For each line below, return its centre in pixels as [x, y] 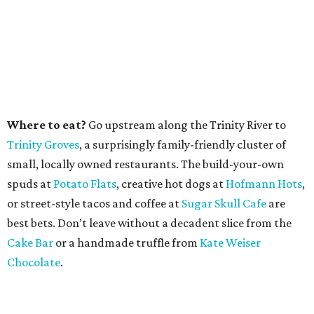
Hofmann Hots [264, 184]
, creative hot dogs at [171, 184]
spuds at [30, 184]
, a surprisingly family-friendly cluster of [183, 144]
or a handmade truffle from [127, 243]
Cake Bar [30, 243]
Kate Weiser [230, 243]
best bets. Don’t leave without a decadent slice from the [149, 223]
